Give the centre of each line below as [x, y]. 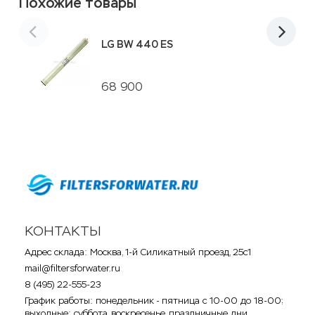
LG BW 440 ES [137, 44]
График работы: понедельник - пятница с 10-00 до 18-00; [154, 300]
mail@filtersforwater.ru [72, 268]
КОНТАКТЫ [63, 231]
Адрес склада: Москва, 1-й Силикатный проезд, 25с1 [138, 252]
